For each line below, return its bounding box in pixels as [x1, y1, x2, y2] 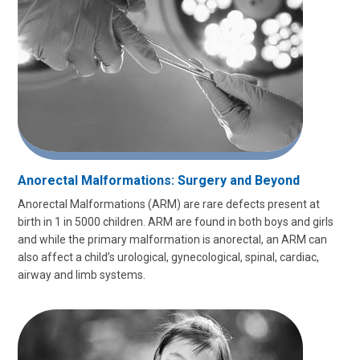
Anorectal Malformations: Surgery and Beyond [18, 173, 300, 189]
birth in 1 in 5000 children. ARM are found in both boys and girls [18, 215, 333, 229]
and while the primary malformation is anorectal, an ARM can [18, 233, 327, 247]
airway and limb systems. [18, 268, 145, 282]
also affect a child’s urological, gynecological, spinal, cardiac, [18, 251, 319, 264]
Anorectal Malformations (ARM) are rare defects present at [18, 198, 320, 211]
